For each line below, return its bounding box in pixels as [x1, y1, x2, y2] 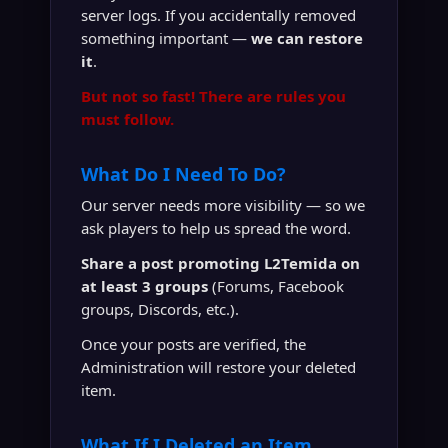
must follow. [81, 109, 174, 129]
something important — [81, 28, 251, 48]
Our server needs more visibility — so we [81, 195, 365, 215]
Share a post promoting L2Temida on [81, 253, 360, 273]
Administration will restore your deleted [81, 357, 356, 377]
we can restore [251, 28, 363, 48]
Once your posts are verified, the [81, 334, 306, 354]
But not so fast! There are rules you [81, 86, 346, 106]
